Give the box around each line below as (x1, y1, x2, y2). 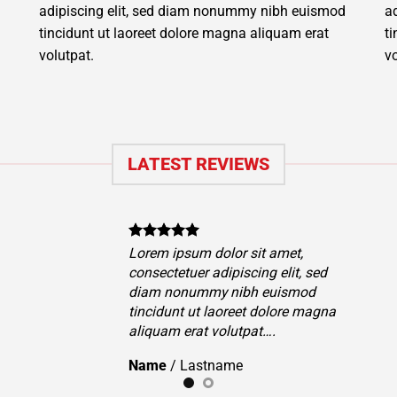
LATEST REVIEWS (128, 153, 269, 175)
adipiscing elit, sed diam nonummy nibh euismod (39, 3, 346, 20)
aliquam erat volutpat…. (174, 322, 322, 339)
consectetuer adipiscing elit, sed (174, 263, 373, 281)
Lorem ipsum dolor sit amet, (174, 244, 349, 261)
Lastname (225, 356, 289, 374)
